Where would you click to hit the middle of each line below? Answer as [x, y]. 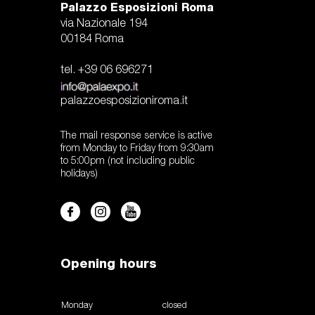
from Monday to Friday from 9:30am [137, 149]
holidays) [79, 174]
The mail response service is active [136, 136]
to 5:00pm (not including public [128, 162]
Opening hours [109, 264]
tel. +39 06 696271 [107, 71]
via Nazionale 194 [104, 24]
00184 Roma [92, 40]
